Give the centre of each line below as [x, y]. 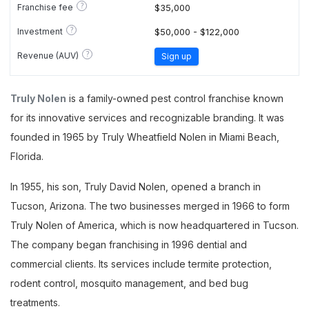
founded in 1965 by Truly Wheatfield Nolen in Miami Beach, [145, 137]
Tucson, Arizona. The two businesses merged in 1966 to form [150, 206]
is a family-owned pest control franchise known [175, 98]
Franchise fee [45, 7]
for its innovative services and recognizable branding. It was [147, 118]
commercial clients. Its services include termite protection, [141, 264]
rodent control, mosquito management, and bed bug [129, 283]
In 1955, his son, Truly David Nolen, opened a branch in [136, 187]
